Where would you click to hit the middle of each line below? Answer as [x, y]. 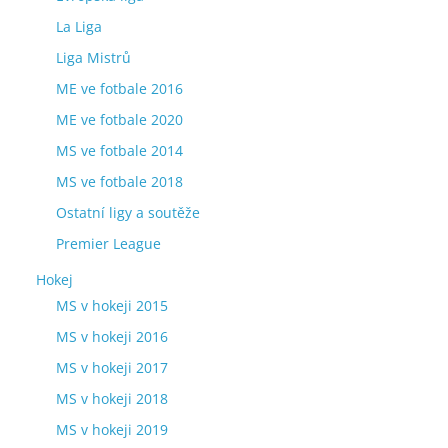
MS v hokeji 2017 [112, 367]
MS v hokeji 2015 [112, 305]
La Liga [79, 26]
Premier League [108, 243]
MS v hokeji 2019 [112, 429]
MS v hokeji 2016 [112, 336]
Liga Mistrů [93, 57]
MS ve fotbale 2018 [119, 181]
